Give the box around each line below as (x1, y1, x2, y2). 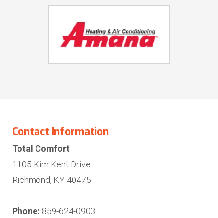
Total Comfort (12, 144, 70, 154)
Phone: (12, 206, 40, 216)
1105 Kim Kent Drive (12, 159, 91, 169)
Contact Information (12, 125, 109, 139)
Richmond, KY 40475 (12, 175, 91, 185)
